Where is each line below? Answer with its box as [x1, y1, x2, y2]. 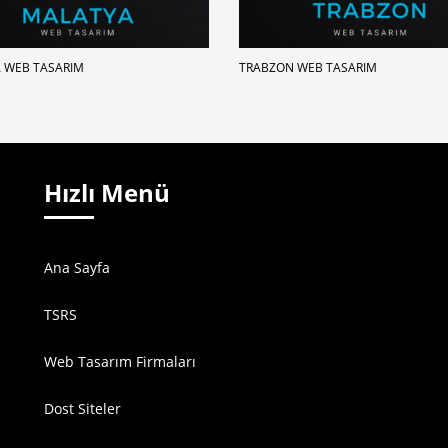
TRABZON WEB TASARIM [238, 59, 377, 77]
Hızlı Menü [44, 176, 170, 210]
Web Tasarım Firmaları [44, 352, 196, 372]
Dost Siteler [44, 399, 121, 419]
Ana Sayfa [44, 258, 110, 278]
